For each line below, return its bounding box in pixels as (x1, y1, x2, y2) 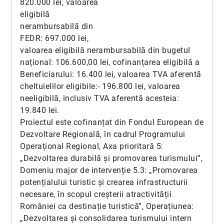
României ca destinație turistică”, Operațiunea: (20, 201, 194, 211)
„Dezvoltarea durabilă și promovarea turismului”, (20, 153, 202, 163)
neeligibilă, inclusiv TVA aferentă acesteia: (20, 93, 179, 103)
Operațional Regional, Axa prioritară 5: (20, 141, 163, 151)
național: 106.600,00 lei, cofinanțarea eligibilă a (20, 57, 199, 67)
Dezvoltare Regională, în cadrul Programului (20, 129, 185, 139)
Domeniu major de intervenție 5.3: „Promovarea (20, 165, 198, 175)
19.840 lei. (20, 105, 59, 115)
